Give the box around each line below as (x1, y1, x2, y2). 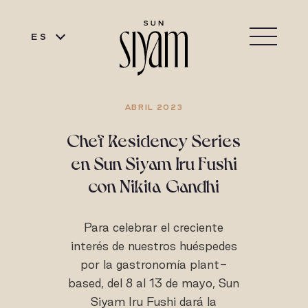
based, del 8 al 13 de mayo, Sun (68, 276, 240, 289)
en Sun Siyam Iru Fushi (70, 151, 237, 173)
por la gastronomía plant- (80, 258, 228, 271)
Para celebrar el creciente (84, 221, 224, 234)
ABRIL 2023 (124, 102, 184, 112)
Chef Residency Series (67, 129, 241, 150)
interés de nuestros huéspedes (70, 239, 237, 252)
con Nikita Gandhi (88, 174, 220, 195)
